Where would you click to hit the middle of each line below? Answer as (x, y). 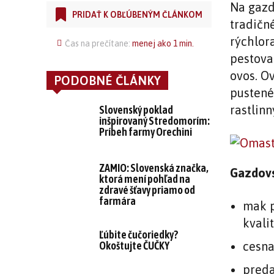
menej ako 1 (155, 44)
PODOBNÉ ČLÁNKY (107, 81)
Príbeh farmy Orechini (146, 132)
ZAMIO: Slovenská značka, (154, 168)
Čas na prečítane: (98, 44)
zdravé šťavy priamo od (147, 190)
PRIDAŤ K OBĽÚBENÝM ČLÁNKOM (137, 14)
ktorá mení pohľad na (145, 179)
